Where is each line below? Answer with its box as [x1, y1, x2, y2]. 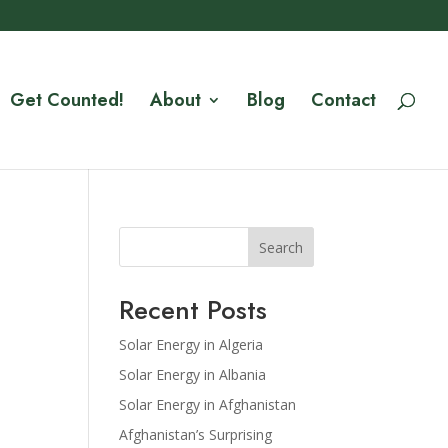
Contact [311, 87, 376, 113]
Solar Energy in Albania [119, 365, 267, 384]
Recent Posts [119, 291, 268, 329]
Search [258, 237, 303, 257]
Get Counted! [10, 87, 124, 113]
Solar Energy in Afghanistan [119, 395, 297, 414]
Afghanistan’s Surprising [119, 425, 273, 444]
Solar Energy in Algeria [119, 335, 264, 354]
